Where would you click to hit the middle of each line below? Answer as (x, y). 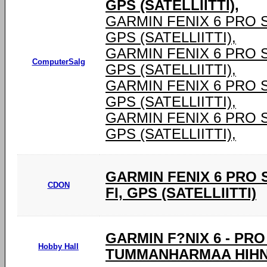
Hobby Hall (58, 246)
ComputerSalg (58, 62)
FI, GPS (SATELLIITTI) (181, 193)
